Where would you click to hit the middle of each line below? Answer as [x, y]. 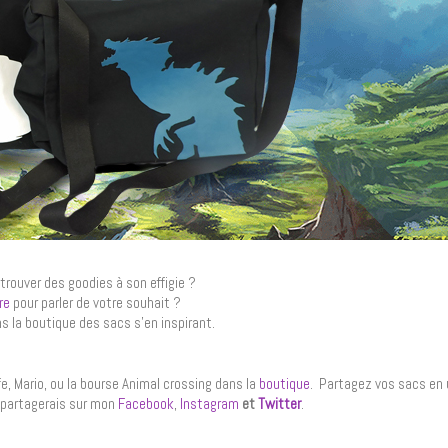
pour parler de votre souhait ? [97, 302]
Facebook [146, 403]
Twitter [279, 403]
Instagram [209, 403]
